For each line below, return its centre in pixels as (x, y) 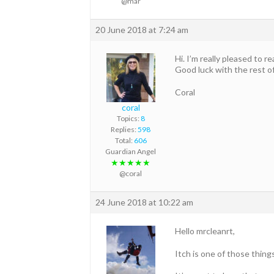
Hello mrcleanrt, (205, 231)
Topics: (128, 119)
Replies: (124, 130)
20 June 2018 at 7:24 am (142, 30)
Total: (124, 141)
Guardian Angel (131, 152)
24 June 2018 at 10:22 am (144, 202)
